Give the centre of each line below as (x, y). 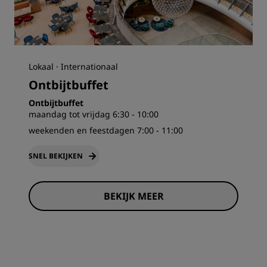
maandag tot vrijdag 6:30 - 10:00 (94, 114)
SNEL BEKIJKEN (56, 156)
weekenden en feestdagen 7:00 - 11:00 (106, 130)
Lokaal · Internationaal (73, 66)
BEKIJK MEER (133, 196)
